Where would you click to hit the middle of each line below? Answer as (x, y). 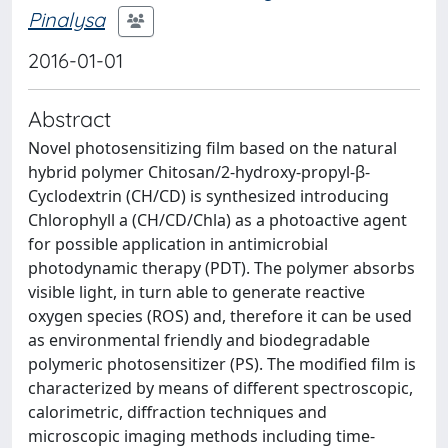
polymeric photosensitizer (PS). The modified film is (222, 364)
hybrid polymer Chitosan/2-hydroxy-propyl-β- (199, 172)
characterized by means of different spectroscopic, (220, 388)
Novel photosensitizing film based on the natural (212, 148)
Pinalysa (66, 19)
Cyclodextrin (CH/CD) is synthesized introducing (208, 196)
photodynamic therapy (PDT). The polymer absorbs (221, 268)
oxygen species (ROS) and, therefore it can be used (220, 316)
